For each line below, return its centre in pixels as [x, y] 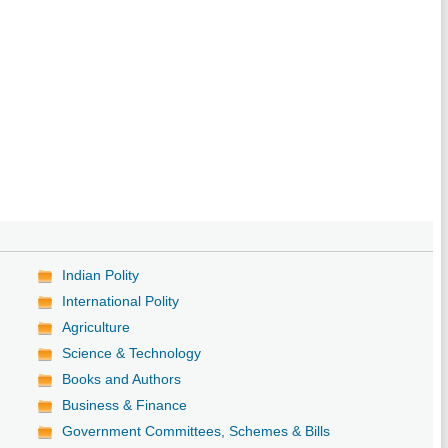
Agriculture [96, 326]
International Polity [121, 300]
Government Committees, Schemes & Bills [196, 430]
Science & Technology [132, 352]
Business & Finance [125, 404]
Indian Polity [101, 274]
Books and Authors [122, 378]
